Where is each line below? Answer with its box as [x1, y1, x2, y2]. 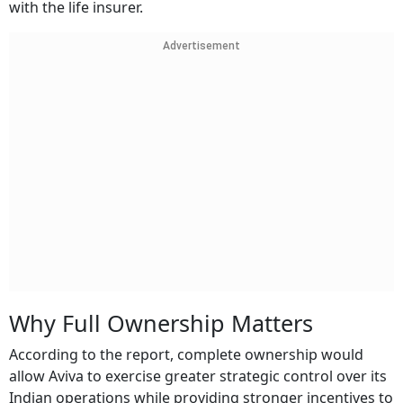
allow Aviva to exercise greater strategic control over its [9, 366, 387, 387]
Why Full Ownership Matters [9, 308, 313, 339]
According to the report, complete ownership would [9, 345, 363, 365]
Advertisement [163, 40, 240, 53]
